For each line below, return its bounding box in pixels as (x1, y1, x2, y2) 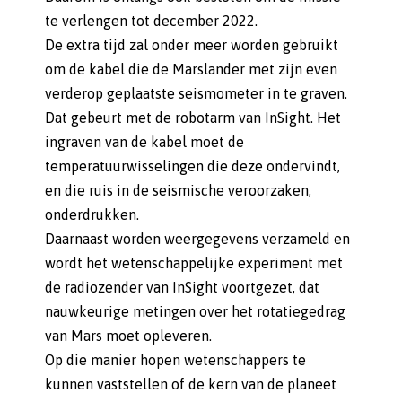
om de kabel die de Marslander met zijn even (45, 61, 337, 77)
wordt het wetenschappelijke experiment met (45, 255, 343, 271)
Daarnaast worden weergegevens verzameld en (45, 231, 350, 247)
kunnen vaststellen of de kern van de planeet (45, 376, 336, 392)
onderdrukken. (45, 206, 139, 223)
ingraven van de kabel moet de (45, 134, 244, 150)
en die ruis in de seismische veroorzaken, (45, 182, 311, 198)
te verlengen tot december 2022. (45, 13, 258, 29)
